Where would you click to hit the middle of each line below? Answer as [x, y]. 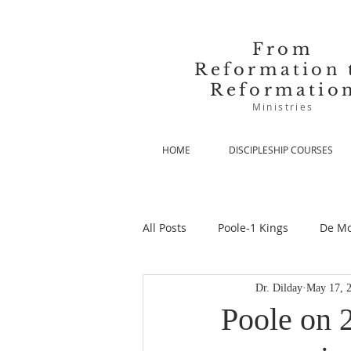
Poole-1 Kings [253, 227]
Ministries [283, 107]
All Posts [165, 227]
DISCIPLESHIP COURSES [280, 150]
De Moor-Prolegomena [233, 290]
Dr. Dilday [279, 288]
